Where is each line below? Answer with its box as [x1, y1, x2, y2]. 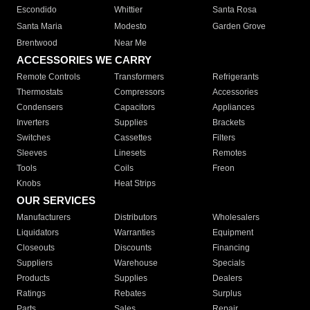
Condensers [17, 102, 63, 113]
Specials [212, 258, 245, 268]
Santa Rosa [212, 5, 257, 15]
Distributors [114, 212, 158, 223]
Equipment [212, 228, 253, 238]
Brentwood [17, 38, 57, 48]
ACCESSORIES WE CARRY [17, 54, 152, 66]
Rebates [114, 289, 147, 299]
